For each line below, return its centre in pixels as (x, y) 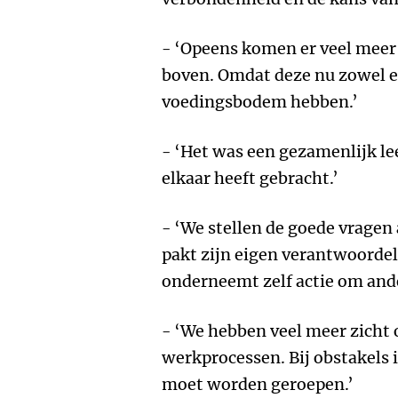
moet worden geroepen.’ (258, 384)
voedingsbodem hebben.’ (260, 102)
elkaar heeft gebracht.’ (250, 178)
